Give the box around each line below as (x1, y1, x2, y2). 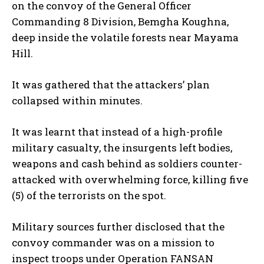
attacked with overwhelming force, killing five (12, 172, 248, 186)
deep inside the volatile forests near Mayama (12, 30, 239, 44)
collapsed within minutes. (12, 93, 143, 107)
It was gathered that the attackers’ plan (12, 77, 210, 91)
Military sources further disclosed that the (12, 219, 225, 233)
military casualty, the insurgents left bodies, (12, 140, 232, 154)
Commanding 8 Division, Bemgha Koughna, (12, 14, 229, 28)
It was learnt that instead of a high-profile (12, 124, 222, 138)
